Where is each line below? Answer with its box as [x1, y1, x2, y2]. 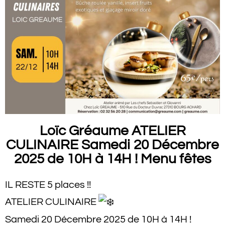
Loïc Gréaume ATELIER [39, 124, 186, 138]
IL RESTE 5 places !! [5, 180, 91, 190]
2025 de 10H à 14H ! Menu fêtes [14, 152, 211, 166]
